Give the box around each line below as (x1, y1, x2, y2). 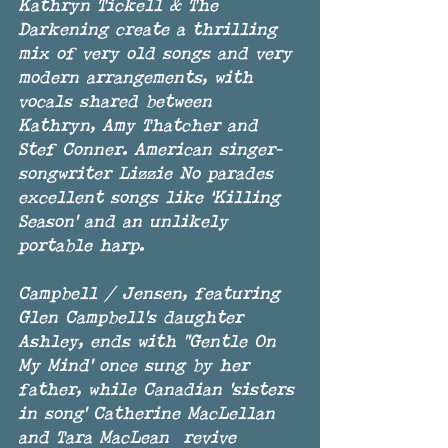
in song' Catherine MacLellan (18, 407, 282, 424)
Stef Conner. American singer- (18, 143, 282, 160)
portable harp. (18, 239, 151, 256)
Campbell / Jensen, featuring (18, 287, 287, 304)
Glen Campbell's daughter (18, 311, 250, 328)
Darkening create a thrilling (18, 23, 284, 40)
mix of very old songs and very (18, 47, 299, 64)
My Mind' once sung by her (18, 359, 256, 376)
